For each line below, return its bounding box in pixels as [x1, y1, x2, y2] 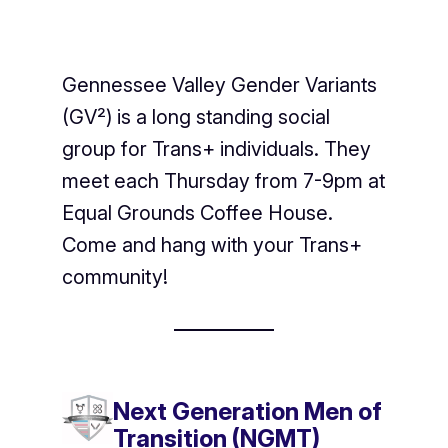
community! [61, 264, 168, 289]
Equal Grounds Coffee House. [61, 200, 333, 225]
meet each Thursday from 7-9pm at [61, 168, 385, 193]
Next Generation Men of [113, 397, 383, 427]
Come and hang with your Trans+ [61, 232, 362, 257]
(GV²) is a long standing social [61, 104, 330, 129]
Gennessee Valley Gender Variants [61, 72, 377, 97]
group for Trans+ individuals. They [61, 136, 371, 161]
